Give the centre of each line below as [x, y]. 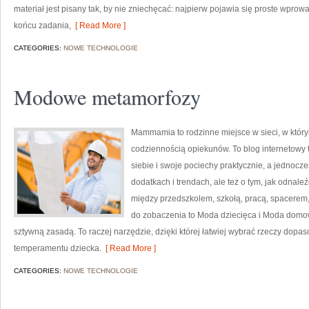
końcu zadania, [42, 26]
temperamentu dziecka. [58, 248]
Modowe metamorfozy [107, 97]
